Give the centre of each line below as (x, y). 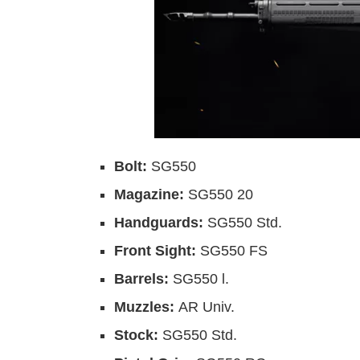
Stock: (138, 335)
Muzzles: (146, 307)
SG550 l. (201, 279)
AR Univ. (207, 307)
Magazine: (151, 195)
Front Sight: (157, 251)
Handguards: (161, 223)
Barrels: (143, 279)
